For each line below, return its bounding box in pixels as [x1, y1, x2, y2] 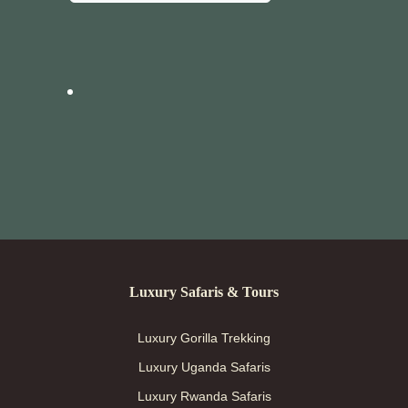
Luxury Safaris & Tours [129, 284, 279, 300]
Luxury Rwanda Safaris [137, 389, 271, 403]
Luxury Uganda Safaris [138, 360, 270, 374]
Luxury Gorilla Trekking [138, 331, 270, 345]
